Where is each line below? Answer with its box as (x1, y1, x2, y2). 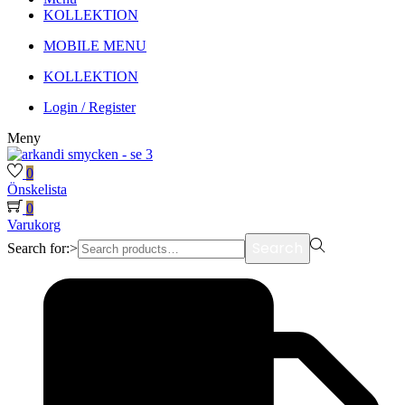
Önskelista (7, 182, 67, 197)
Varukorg (7, 217, 61, 232)
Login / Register (43, 99, 136, 115)
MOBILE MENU (43, 38, 146, 53)
